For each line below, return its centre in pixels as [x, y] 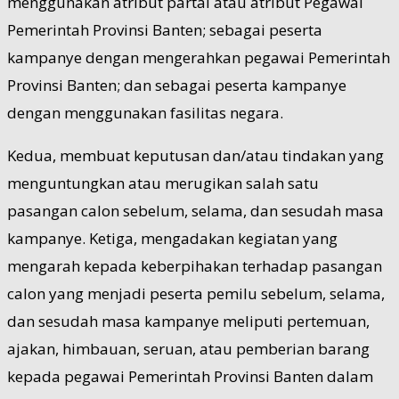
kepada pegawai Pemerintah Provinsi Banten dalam [190, 376]
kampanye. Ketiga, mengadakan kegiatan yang [172, 238]
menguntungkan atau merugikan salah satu [163, 183]
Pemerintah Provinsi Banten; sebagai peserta [165, 29]
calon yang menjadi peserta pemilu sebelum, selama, [196, 293]
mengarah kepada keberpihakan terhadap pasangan [195, 265]
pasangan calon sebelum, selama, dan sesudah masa [195, 210]
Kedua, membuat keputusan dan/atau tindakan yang [195, 155]
